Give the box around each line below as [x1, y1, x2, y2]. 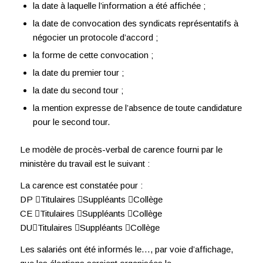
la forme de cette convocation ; [32, 50, 153, 60]
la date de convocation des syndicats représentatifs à [32, 18, 238, 29]
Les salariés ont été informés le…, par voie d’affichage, [19, 244, 233, 254]
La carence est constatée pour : [19, 180, 143, 190]
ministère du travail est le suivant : [19, 159, 150, 169]
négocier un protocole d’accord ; [32, 32, 158, 43]
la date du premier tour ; [32, 68, 124, 78]
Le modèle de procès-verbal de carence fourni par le [19, 144, 222, 155]
